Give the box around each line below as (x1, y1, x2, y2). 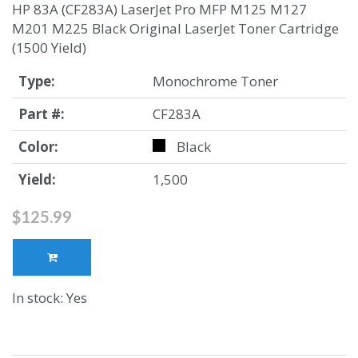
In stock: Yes (12, 288, 87, 308)
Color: (18, 137, 58, 157)
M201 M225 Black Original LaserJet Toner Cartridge (12, 19, 339, 38)
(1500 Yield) (12, 38, 86, 58)
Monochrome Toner (153, 72, 278, 91)
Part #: (18, 105, 65, 124)
